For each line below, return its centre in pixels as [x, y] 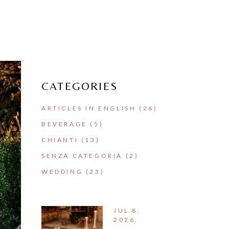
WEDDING [62, 171]
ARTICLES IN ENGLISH [89, 108]
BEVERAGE [64, 124]
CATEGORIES [79, 86]
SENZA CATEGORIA [82, 155]
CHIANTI [60, 140]
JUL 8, [127, 210]
